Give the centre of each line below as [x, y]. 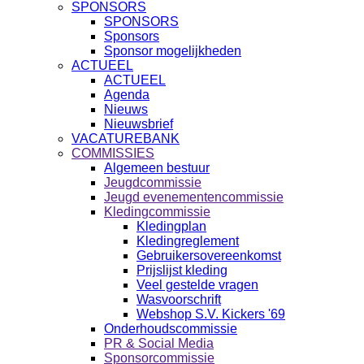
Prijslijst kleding [182, 270]
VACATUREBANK [126, 139]
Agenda [127, 95]
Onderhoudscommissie [171, 329]
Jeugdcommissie [153, 182]
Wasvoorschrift [179, 299]
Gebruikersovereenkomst [209, 256]
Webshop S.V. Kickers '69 [211, 314]
